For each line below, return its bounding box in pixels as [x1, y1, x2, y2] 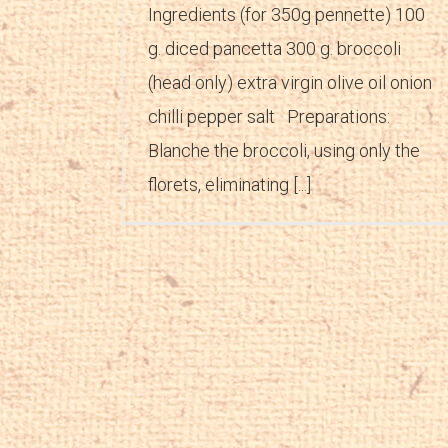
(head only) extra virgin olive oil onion [148, 71, 432, 93]
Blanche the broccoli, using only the [148, 139, 420, 161]
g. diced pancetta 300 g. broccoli [148, 37, 401, 59]
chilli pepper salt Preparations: [148, 105, 390, 127]
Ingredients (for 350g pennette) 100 [148, 3, 425, 25]
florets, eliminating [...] [148, 173, 311, 195]
